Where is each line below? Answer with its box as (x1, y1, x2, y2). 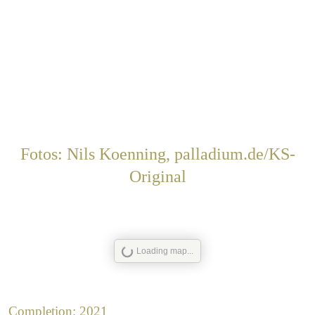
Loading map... (136, 246, 193, 257)
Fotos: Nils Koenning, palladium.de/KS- (20, 145, 295, 164)
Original (129, 167, 186, 186)
